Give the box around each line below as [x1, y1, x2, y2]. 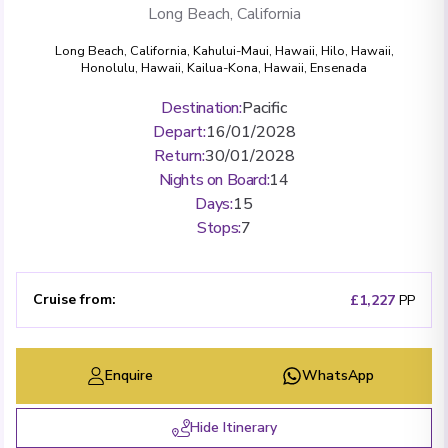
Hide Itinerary [189, 417, 277, 437]
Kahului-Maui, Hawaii [192, 41, 315, 60]
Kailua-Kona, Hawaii [187, 58, 304, 77]
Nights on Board [158, 168, 267, 191]
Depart [152, 120, 203, 143]
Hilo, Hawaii [320, 41, 391, 60]
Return [153, 144, 202, 167]
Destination [161, 96, 239, 119]
